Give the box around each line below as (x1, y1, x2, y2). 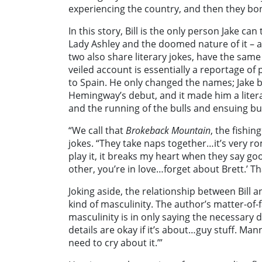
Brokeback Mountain (123, 124, 211, 137)
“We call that (68, 124, 123, 137)
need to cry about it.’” (68, 236, 163, 250)
